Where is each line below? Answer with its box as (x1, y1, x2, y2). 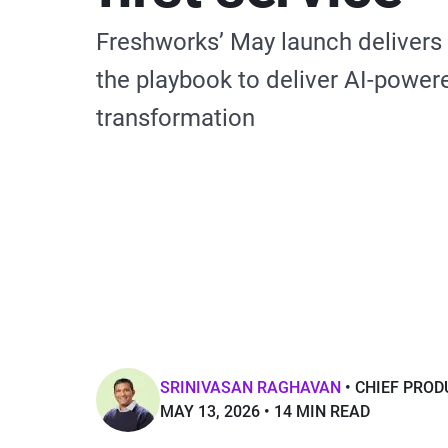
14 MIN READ (274, 402, 370, 421)
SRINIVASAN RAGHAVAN (160, 378, 341, 397)
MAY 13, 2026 (160, 402, 260, 421)
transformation (96, 104, 255, 132)
